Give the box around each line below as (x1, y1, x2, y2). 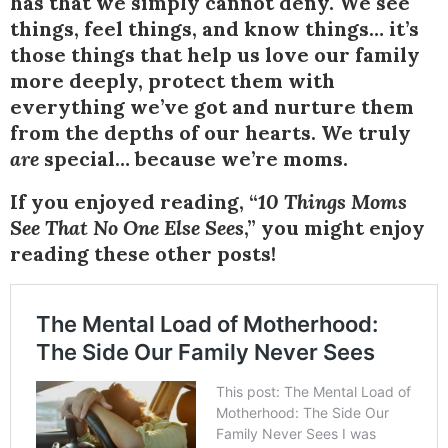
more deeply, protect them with (10, 68, 335, 94)
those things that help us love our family (10, 42, 420, 68)
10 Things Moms (258, 189, 407, 215)
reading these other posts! (10, 241, 276, 267)
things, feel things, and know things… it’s (10, 16, 419, 42)
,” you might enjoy (244, 215, 425, 241)
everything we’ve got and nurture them (10, 94, 414, 120)
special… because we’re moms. (39, 146, 348, 172)
